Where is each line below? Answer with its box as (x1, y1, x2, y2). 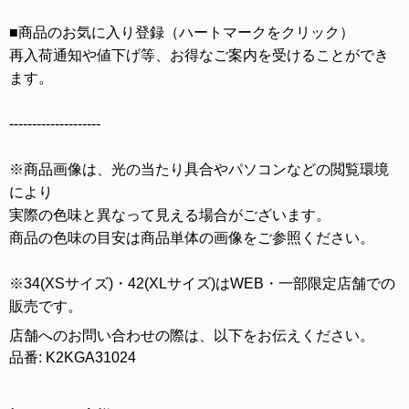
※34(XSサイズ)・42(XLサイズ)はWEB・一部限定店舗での (9, 275, 395, 291)
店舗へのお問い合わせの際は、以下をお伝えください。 (9, 327, 374, 343)
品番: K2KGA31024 (9, 349, 136, 365)
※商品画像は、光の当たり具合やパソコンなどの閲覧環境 (9, 161, 389, 177)
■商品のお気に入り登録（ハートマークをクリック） (9, 24, 354, 40)
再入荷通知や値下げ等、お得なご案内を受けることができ (9, 47, 389, 63)
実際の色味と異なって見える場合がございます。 (9, 206, 330, 223)
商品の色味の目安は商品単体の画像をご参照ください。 (9, 229, 374, 246)
